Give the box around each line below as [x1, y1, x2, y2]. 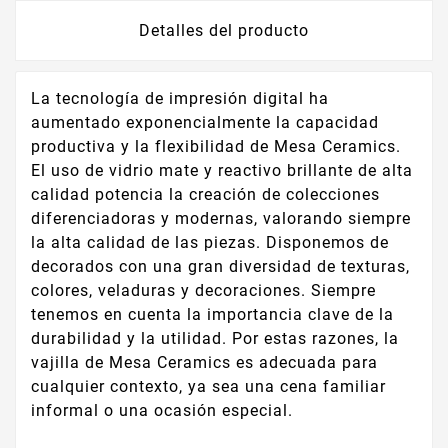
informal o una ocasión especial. [31, 400, 293, 420]
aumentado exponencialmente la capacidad [31, 112, 379, 132]
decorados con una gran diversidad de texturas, [31, 256, 410, 276]
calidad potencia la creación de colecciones [31, 184, 380, 204]
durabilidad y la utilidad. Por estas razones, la [31, 328, 399, 348]
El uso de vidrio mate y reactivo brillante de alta [31, 160, 413, 180]
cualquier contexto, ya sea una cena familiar [31, 376, 386, 396]
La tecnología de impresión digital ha [31, 88, 329, 108]
